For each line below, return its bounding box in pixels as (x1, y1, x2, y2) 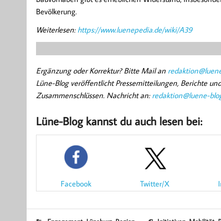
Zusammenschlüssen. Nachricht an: (36, 90, 152, 101)
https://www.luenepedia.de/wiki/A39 (77, 25, 192, 35)
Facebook (60, 178, 91, 188)
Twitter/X (140, 178, 170, 188)
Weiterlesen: (36, 25, 77, 35)
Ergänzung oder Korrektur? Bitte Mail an (36, 66, 168, 76)
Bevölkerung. (36, 6, 77, 17)
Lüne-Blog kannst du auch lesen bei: (36, 113, 202, 129)
